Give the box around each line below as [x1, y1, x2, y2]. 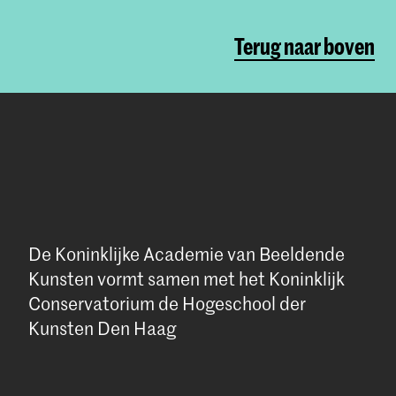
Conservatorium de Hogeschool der [27, 292, 306, 316]
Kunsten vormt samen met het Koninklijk [27, 267, 345, 291]
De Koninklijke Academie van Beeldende [27, 242, 345, 266]
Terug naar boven [234, 33, 375, 60]
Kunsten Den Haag [27, 316, 176, 340]
